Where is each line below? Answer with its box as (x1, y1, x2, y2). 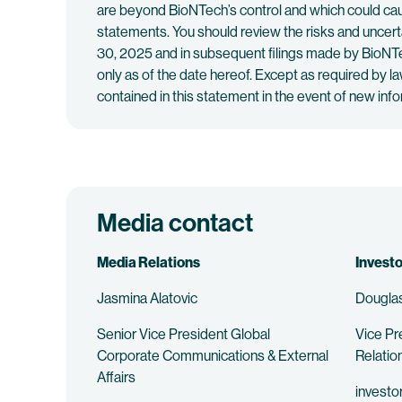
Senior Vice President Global (97, 326, 270, 343)
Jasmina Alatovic (97, 290, 197, 307)
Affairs (97, 369, 135, 386)
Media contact (97, 208, 253, 238)
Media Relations (97, 254, 200, 271)
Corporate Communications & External (97, 347, 328, 364)
